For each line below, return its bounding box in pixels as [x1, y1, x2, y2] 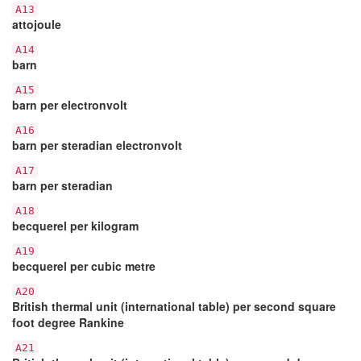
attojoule [12, 15, 61, 32]
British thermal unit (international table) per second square [12, 297, 336, 314]
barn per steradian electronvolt [12, 136, 182, 153]
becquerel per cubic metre [12, 257, 156, 274]
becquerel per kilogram [12, 217, 139, 234]
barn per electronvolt [12, 96, 127, 113]
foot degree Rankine [12, 313, 124, 330]
